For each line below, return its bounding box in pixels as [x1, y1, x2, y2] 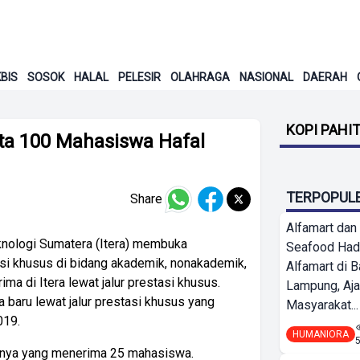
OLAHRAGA [170, 71, 230, 84]
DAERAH [302, 71, 347, 84]
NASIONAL [239, 71, 293, 84]
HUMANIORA [292, 329, 349, 340]
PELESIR [117, 71, 161, 84]
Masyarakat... [286, 297, 358, 313]
